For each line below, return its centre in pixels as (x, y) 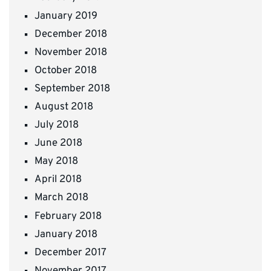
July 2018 (57, 126)
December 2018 (71, 34)
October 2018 (66, 70)
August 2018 (64, 107)
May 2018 (56, 162)
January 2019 (66, 16)
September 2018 (72, 89)
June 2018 (58, 144)
